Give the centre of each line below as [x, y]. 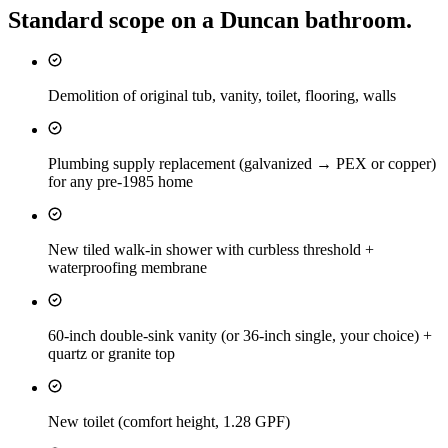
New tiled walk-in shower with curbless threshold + [211, 250]
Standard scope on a [114, 19]
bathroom [355, 19]
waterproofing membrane [127, 268]
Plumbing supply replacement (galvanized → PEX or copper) [242, 164]
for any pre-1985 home [120, 182]
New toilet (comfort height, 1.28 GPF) [169, 422]
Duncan [259, 19]
